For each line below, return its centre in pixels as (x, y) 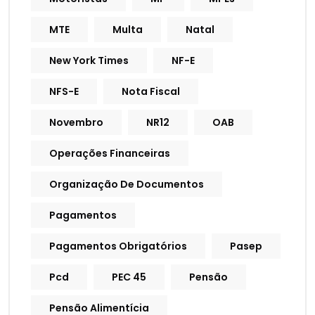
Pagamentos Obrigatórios (118, 246)
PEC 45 (129, 277)
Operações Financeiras (110, 154)
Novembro (76, 123)
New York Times (89, 61)
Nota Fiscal (151, 92)
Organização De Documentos (127, 185)
